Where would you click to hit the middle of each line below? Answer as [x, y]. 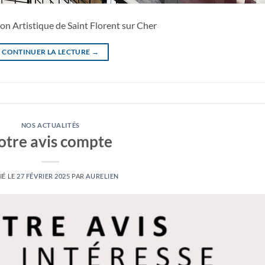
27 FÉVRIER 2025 [43, 176]
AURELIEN [102, 176]
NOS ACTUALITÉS [50, 125]
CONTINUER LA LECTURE [47, 51]
